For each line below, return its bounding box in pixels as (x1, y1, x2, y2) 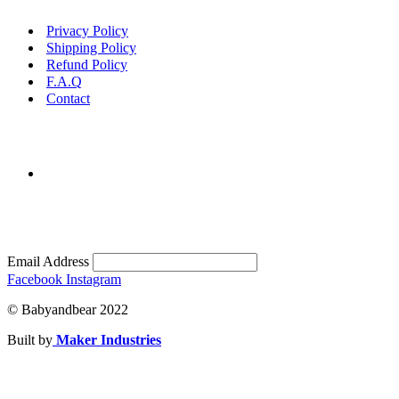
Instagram (66, 272, 121, 288)
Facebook (7, 272, 62, 288)
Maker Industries (53, 332, 161, 348)
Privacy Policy (46, 23, 128, 39)
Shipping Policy (46, 40, 136, 56)
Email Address (7, 254, 93, 270)
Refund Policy (46, 57, 127, 73)
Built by (7, 332, 53, 348)
